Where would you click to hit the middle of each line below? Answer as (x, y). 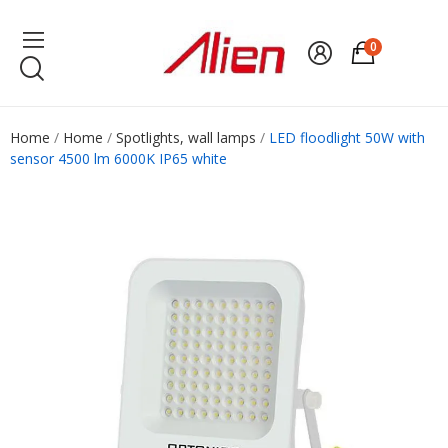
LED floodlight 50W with (347, 138)
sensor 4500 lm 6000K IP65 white (118, 159)
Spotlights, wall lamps (186, 138)
